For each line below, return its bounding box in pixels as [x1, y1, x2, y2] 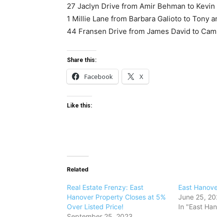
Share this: [67, 57, 96, 64]
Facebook [84, 72, 113, 81]
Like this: [67, 102, 92, 109]
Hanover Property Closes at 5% [67, 193, 166, 201]
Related [67, 166, 89, 173]
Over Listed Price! [67, 202, 124, 211]
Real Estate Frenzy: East [67, 183, 143, 192]
